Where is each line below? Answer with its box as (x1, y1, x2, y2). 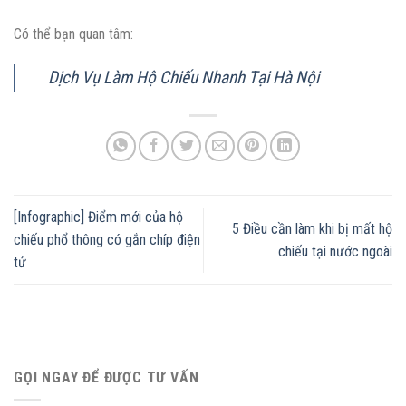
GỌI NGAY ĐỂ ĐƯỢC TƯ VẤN (14, 369, 199, 387)
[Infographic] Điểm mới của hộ (14, 208, 183, 227)
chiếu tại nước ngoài (278, 242, 392, 260)
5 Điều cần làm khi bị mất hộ (232, 219, 392, 237)
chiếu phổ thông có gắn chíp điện (14, 231, 200, 249)
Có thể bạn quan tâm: (14, 25, 133, 43)
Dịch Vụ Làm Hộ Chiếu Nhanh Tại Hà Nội (48, 66, 319, 88)
